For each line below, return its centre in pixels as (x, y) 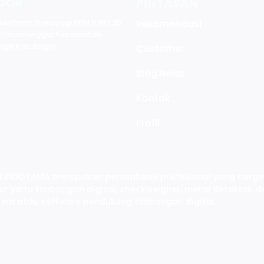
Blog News (161, 74)
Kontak (154, 98)
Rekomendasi (169, 24)
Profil (148, 123)
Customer (161, 49)
